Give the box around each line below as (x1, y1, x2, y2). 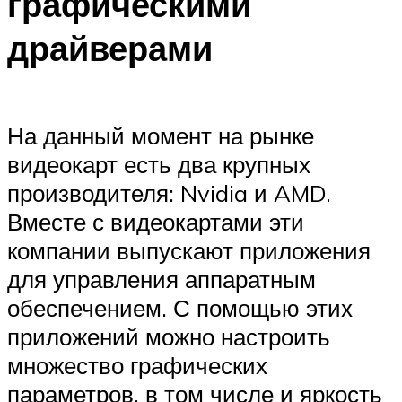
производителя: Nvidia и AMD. (7, 179, 331, 208)
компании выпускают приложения (7, 236, 371, 266)
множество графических (7, 351, 267, 380)
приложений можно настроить (7, 322, 330, 352)
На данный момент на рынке (7, 121, 314, 151)
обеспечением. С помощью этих (7, 293, 353, 323)
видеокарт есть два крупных (7, 150, 310, 179)
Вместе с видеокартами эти (7, 207, 304, 237)
